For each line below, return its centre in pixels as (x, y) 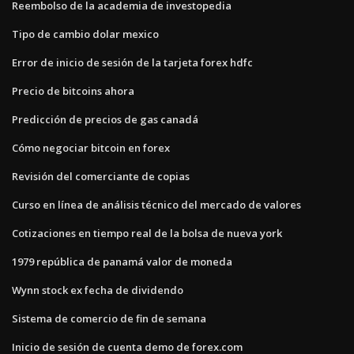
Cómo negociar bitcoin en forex (91, 147)
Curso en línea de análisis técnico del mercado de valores (156, 204)
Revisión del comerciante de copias (101, 176)
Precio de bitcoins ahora (73, 90)
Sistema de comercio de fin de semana (109, 318)
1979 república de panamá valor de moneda (122, 261)
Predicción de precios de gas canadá (105, 119)
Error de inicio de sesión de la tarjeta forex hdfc (132, 62)
